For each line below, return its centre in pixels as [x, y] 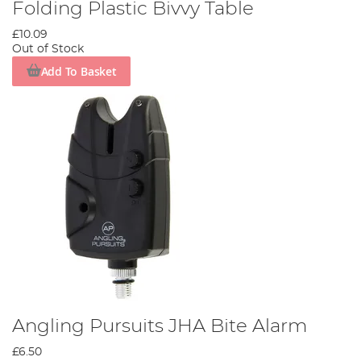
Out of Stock [48, 50]
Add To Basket [79, 71]
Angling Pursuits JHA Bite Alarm [160, 326]
